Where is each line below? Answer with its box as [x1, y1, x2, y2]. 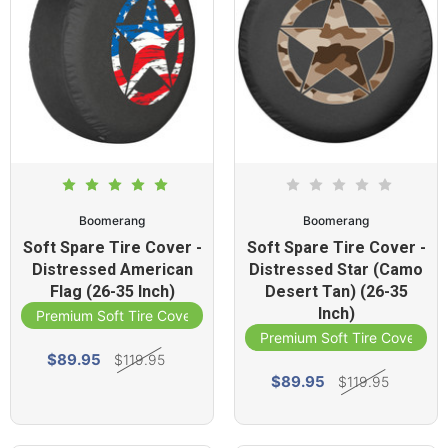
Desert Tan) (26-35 [264, 282, 408, 301]
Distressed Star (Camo [249, 260, 423, 279]
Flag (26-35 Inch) [49, 282, 175, 301]
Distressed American [31, 260, 193, 279]
